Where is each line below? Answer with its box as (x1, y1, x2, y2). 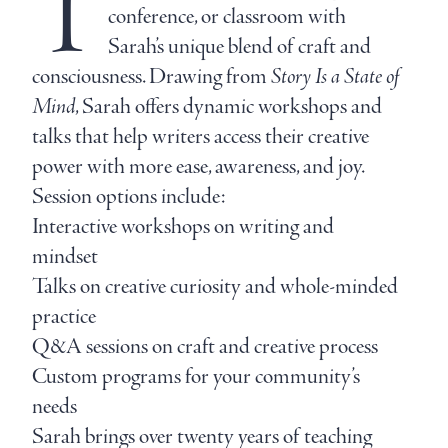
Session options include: (32, 181, 225, 212)
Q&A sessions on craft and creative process (32, 331, 378, 362)
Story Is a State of (271, 61, 399, 92)
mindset (32, 241, 98, 272)
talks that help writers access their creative (32, 121, 369, 152)
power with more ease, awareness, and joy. (32, 151, 365, 182)
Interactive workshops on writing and (32, 211, 334, 242)
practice (32, 301, 96, 332)
